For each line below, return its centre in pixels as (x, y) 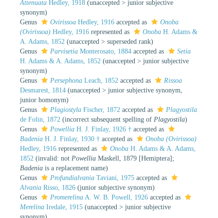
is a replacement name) (75, 168)
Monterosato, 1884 (105, 51)
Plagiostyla (66, 109)
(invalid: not (54, 158)
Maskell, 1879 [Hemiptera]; (135, 158)
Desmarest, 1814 (43, 90)
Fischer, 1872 (101, 109)
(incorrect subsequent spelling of (108, 119)
